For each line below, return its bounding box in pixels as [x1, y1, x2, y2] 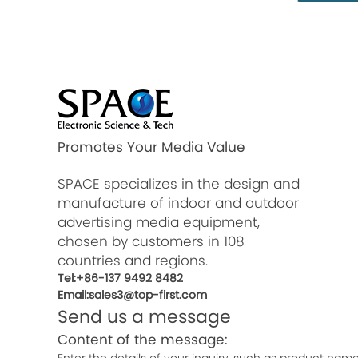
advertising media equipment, [58, 213, 260, 233]
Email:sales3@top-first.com [58, 287, 207, 304]
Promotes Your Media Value [58, 137, 245, 157]
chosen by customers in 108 [58, 232, 245, 252]
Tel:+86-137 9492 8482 [58, 270, 183, 287]
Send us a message [58, 304, 231, 330]
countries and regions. [58, 251, 208, 271]
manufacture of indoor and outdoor [58, 193, 299, 213]
